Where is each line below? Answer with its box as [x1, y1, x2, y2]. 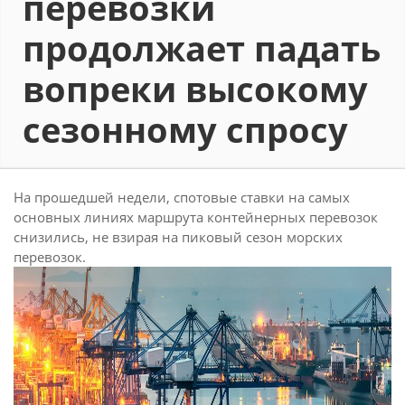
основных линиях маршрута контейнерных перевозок [14, 208, 378, 226]
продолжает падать [23, 24, 381, 71]
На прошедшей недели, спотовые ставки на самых [14, 188, 350, 206]
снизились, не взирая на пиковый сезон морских [14, 228, 343, 246]
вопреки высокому [23, 65, 368, 112]
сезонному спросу [23, 106, 348, 153]
